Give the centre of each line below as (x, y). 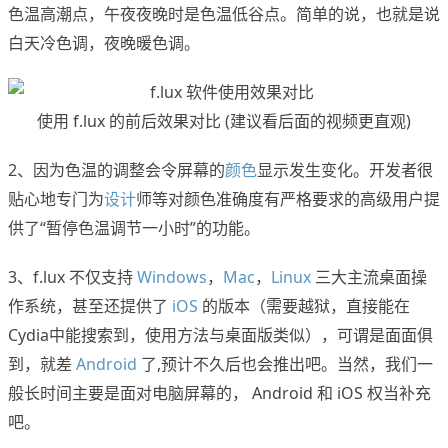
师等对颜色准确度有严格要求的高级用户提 (288, 199)
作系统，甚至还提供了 (90, 306)
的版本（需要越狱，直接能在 (304, 306)
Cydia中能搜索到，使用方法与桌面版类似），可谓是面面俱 (220, 335)
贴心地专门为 (56, 199)
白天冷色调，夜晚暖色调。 (104, 43)
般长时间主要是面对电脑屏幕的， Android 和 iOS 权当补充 (219, 393)
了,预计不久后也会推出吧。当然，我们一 (285, 364)
